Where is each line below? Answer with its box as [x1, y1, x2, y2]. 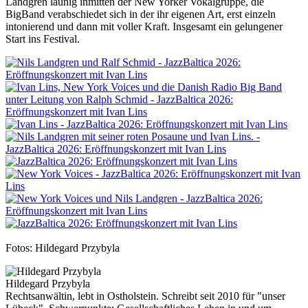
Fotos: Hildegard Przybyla [5, 241, 120, 254]
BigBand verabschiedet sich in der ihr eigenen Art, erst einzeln [5, 8, 276, 20]
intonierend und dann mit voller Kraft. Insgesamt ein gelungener [5, 20, 283, 32]
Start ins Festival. [5, 32, 80, 45]
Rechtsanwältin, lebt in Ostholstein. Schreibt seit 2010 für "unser [5, 289, 285, 302]
